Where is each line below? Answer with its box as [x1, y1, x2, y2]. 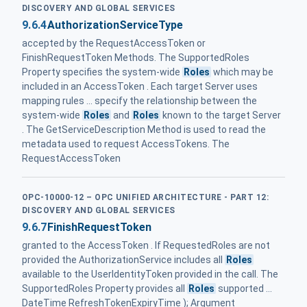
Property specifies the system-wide [22, 66, 182, 78]
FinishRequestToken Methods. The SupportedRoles [22, 52, 249, 64]
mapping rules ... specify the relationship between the [22, 95, 257, 107]
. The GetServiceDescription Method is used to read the [22, 124, 266, 136]
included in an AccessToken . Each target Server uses [22, 81, 258, 93]
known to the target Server [160, 110, 282, 121]
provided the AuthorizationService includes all [22, 254, 225, 266]
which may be [211, 66, 274, 78]
